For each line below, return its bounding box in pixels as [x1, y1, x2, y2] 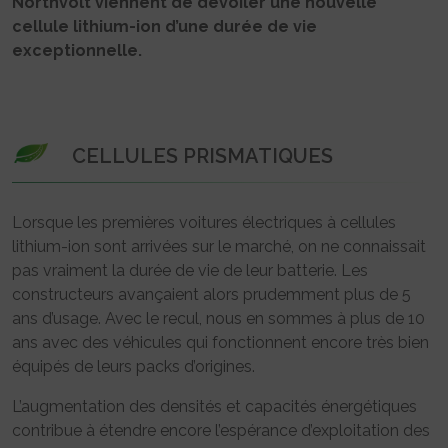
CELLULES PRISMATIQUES [72, 143, 333, 168]
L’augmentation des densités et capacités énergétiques [12, 396, 417, 416]
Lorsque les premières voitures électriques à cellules [12, 212, 396, 232]
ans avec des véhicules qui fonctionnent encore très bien [12, 332, 429, 352]
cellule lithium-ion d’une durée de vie [12, 16, 317, 36]
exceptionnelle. [12, 40, 142, 60]
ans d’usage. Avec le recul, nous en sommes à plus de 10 [12, 308, 425, 328]
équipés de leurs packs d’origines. [12, 356, 255, 376]
